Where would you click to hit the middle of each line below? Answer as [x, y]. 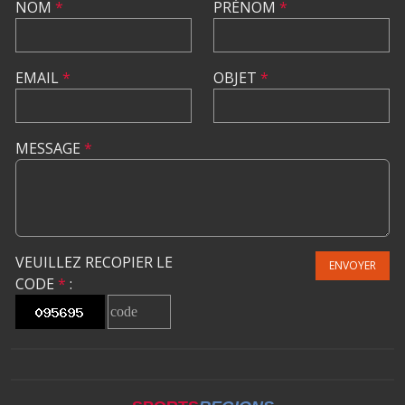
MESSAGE [50, 148]
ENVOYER [353, 265]
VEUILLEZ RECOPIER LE [94, 262]
